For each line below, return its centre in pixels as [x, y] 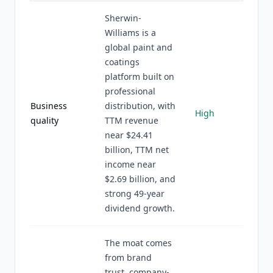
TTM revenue [132, 120]
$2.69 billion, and [140, 179]
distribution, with [140, 106]
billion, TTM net [137, 150]
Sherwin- [123, 18]
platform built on [140, 76]
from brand [128, 257]
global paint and [139, 47]
